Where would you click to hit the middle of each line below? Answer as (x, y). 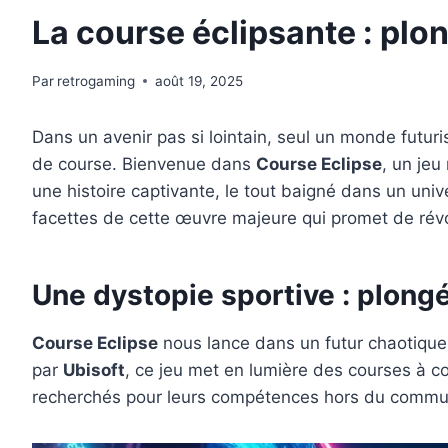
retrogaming (96, 80)
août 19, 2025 (199, 80)
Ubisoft (94, 369)
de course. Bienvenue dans (144, 163)
